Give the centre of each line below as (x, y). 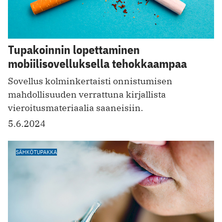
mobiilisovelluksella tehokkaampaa (97, 63)
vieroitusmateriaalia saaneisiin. (76, 108)
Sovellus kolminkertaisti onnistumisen (90, 81)
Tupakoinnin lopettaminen (74, 49)
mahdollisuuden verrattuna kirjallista (87, 94)
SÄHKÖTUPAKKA (36, 152)
